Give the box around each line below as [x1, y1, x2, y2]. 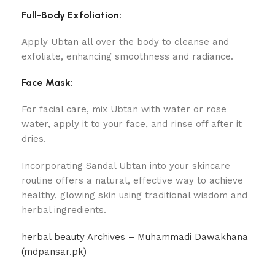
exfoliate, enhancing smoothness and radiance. [21, 51, 233, 62]
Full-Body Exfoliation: [21, 9, 122, 21]
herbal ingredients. [21, 204, 106, 215]
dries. [21, 133, 46, 144]
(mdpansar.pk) [21, 246, 87, 257]
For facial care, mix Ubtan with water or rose [21, 104, 227, 115]
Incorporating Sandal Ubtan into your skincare [21, 160, 230, 171]
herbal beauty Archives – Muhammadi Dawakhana [21, 231, 248, 242]
